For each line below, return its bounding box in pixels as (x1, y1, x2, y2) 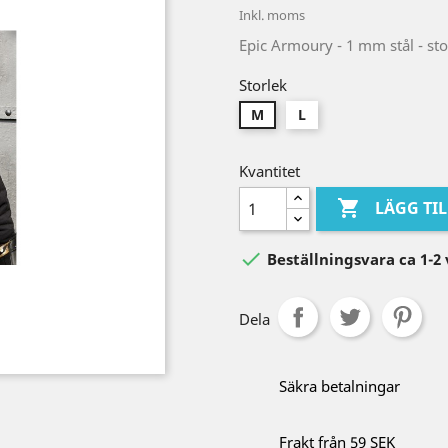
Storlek (239, 75, 287, 95)
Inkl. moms (239, 6, 305, 24)
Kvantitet (239, 161, 300, 181)
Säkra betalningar (279, 376, 400, 396)
